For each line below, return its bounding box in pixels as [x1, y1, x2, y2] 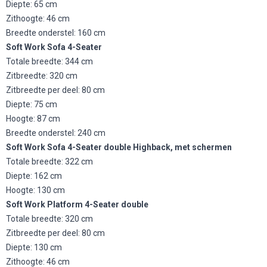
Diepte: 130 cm [6, 243, 64, 253]
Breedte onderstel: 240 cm [6, 128, 107, 138]
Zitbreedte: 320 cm [6, 71, 79, 81]
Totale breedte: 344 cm [6, 57, 95, 67]
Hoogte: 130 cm [6, 185, 67, 195]
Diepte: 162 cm [6, 171, 64, 181]
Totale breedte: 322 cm [6, 157, 95, 167]
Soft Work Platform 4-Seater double [6, 200, 150, 210]
